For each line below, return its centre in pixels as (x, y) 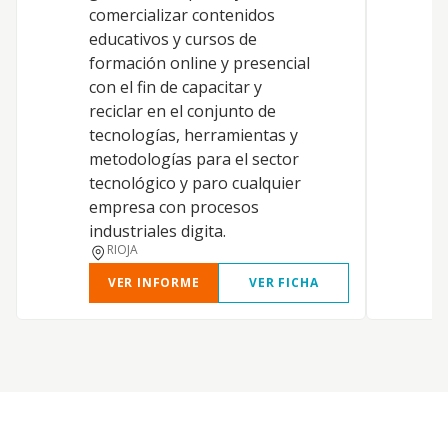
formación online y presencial (199, 63)
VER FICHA (284, 282)
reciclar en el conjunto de (182, 111)
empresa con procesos (174, 207)
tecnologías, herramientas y (193, 135)
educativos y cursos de (173, 39)
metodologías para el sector (194, 159)
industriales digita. (157, 231)
